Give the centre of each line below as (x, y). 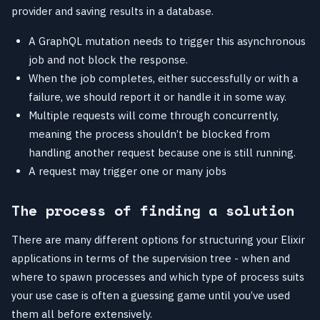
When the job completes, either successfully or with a (163, 78)
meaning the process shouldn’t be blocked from (149, 134)
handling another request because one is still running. (162, 152)
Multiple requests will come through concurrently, (154, 115)
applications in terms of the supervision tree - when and (151, 258)
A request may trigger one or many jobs (127, 171)
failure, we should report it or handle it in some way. (157, 96)
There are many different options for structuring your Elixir (158, 239)
